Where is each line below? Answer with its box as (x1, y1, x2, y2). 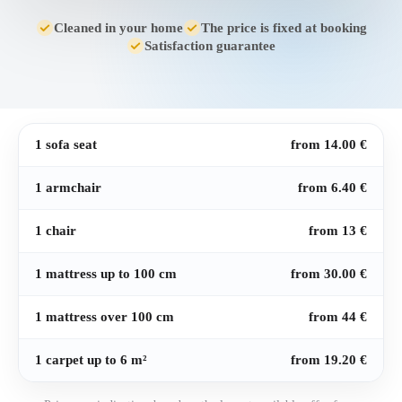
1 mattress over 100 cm (35, 310, 174, 324)
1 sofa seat (35, 137, 97, 152)
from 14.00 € (291, 137, 367, 152)
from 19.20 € (291, 353, 367, 367)
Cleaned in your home (53, 20, 183, 35)
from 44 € (309, 310, 367, 324)
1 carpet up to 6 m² (35, 353, 147, 367)
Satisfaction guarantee (144, 38, 275, 53)
